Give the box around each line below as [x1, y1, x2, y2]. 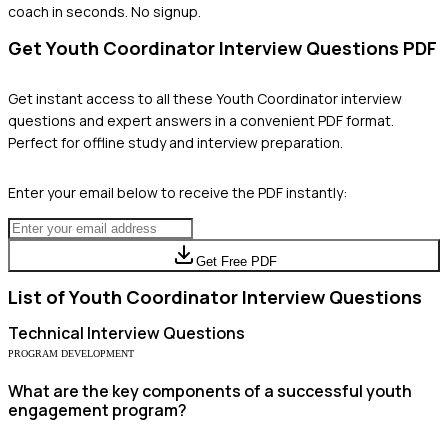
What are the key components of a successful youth [8, 379, 412, 402]
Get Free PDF [195, 253, 277, 269]
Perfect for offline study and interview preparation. [8, 132, 343, 152]
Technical [8, 321, 84, 344]
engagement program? [8, 398, 187, 421]
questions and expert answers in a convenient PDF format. [8, 110, 394, 130]
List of [8, 284, 69, 309]
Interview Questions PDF [215, 35, 437, 60]
